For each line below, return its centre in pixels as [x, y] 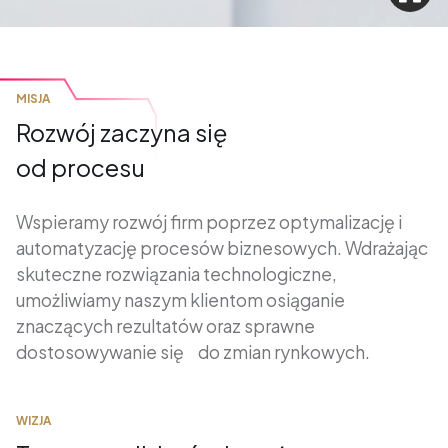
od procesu [80, 167]
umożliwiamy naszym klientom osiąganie [180, 299]
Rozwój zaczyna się [121, 132]
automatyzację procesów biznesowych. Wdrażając [221, 247]
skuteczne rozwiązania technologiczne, [176, 273]
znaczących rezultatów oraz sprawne [165, 325]
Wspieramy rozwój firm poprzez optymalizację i [208, 221]
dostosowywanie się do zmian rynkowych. [192, 351]
